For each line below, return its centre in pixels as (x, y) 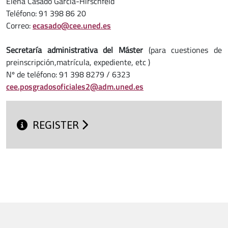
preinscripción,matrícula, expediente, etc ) (78, 62)
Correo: (19, 25)
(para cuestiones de (182, 50)
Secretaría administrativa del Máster (75, 50)
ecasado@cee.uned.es (72, 25)
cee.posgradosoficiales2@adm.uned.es (75, 86)
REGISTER (57, 125)
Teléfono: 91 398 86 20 (46, 13)
